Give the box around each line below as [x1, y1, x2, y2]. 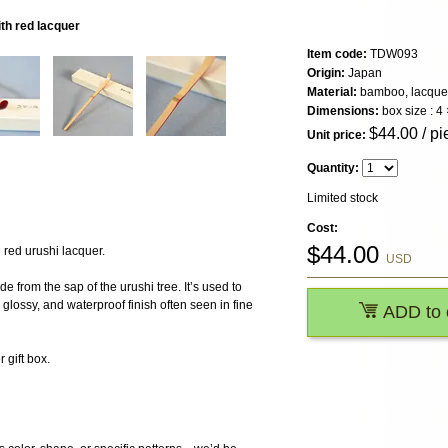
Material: [307, 85, 357, 100]
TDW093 [367, 47, 418, 62]
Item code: [307, 47, 367, 62]
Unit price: [307, 128, 366, 143]
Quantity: [307, 161, 359, 176]
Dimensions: [307, 104, 379, 119]
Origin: [307, 66, 345, 81]
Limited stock [307, 191, 378, 206]
